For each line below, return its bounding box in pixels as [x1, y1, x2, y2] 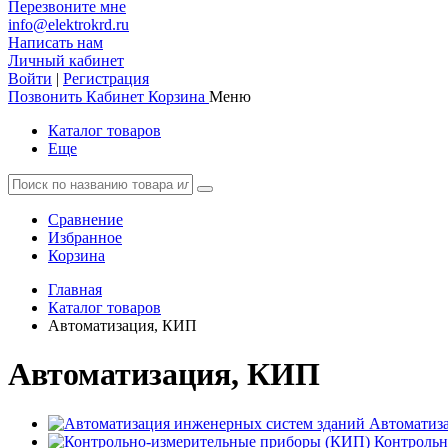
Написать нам [8, 34, 103, 51]
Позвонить [8, 88, 82, 105]
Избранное [48, 229, 122, 246]
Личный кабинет [8, 52, 124, 69]
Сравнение [48, 211, 123, 228]
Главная [48, 281, 102, 298]
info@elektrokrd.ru [8, 16, 129, 33]
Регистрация [63, 70, 149, 87]
